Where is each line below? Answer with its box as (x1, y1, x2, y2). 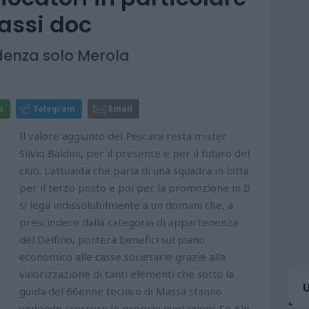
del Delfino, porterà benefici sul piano (19, 232, 205, 247)
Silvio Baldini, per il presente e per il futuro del (19, 146, 250, 161)
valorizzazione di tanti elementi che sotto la (19, 267, 234, 281)
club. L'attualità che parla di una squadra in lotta (19, 163, 249, 178)
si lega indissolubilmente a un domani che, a (19, 198, 233, 212)
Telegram (33, 103, 75, 115)
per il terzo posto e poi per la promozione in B (19, 181, 250, 195)
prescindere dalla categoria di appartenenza (19, 215, 238, 230)
